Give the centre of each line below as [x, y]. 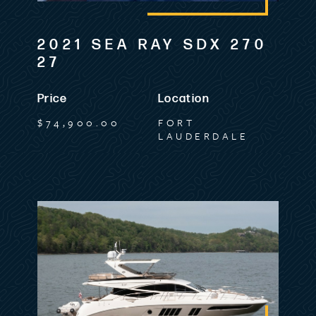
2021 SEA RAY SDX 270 [152, 45]
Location [184, 98]
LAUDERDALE [203, 136]
